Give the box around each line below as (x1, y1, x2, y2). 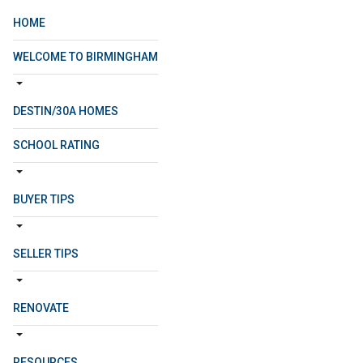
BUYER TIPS (13, 193, 75, 206)
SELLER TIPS (13, 247, 79, 260)
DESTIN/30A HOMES (13, 105, 118, 117)
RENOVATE (13, 301, 69, 314)
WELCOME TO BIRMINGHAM (13, 50, 158, 63)
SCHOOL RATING (13, 139, 100, 152)
